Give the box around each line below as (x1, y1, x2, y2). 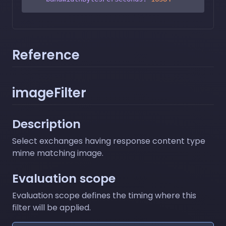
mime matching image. (12, 147, 103, 159)
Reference (12, 45, 80, 64)
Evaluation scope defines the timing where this (12, 189, 196, 201)
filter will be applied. (12, 201, 91, 213)
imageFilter (12, 83, 86, 102)
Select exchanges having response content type (12, 135, 205, 147)
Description (12, 115, 81, 132)
